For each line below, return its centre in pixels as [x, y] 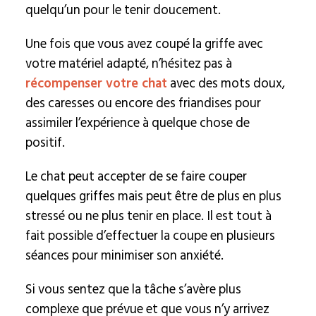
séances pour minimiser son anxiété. [124, 255]
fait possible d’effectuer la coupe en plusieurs [150, 236]
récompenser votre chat [96, 83]
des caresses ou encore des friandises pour [143, 103]
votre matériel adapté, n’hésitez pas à [128, 63]
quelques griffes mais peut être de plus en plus [153, 196]
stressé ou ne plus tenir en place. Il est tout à [148, 216]
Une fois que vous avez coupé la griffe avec [144, 44]
